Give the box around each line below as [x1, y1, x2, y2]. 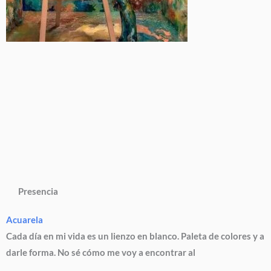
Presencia [18, 186, 58, 197]
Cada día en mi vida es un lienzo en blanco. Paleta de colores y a [6, 230, 264, 241]
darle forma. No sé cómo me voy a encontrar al [6, 247, 195, 258]
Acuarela [6, 214, 43, 225]
